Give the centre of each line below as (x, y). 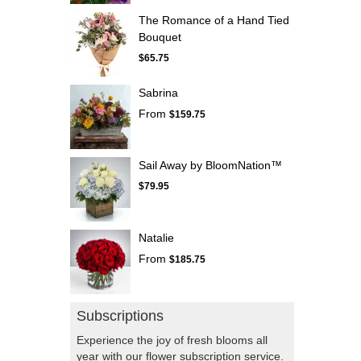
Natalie (156, 238)
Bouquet (160, 37)
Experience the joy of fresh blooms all (172, 340)
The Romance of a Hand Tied (214, 21)
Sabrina (158, 93)
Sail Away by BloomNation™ (210, 166)
